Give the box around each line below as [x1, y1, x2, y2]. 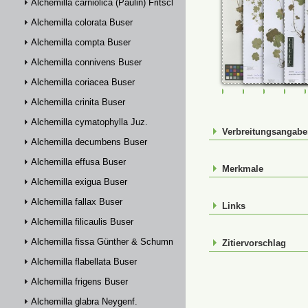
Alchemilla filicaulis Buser [31, 217, 133, 227]
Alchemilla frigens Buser [31, 276, 128, 287]
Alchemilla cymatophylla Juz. [31, 117, 148, 127]
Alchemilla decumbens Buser [31, 137, 147, 147]
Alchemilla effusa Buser [31, 157, 126, 167]
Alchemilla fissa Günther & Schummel [31, 236, 183, 247]
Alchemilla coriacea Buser [31, 77, 135, 87]
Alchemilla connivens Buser [31, 57, 142, 67]
